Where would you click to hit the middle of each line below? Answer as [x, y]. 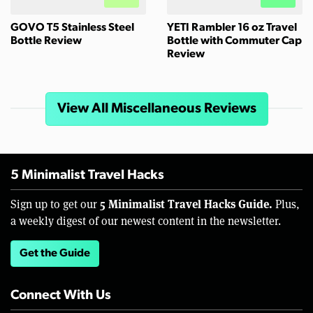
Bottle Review [46, 42]
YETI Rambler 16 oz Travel [232, 28]
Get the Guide [55, 254]
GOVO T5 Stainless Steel [72, 28]
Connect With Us [61, 296]
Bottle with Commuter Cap [234, 42]
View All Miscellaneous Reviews [156, 109]
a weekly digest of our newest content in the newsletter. [146, 221]
